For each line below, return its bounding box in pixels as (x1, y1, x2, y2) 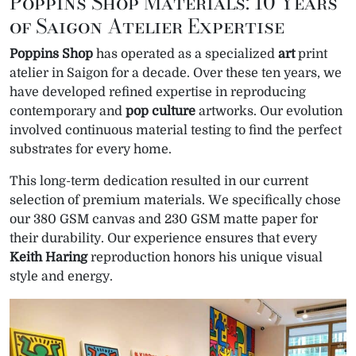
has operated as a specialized (93, 46, 278, 61)
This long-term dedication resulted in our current (10, 173, 308, 188)
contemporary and (10, 103, 126, 118)
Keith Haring (10, 250, 87, 265)
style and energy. (10, 269, 113, 284)
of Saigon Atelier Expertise (10, 10, 284, 41)
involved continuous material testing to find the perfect (10, 122, 342, 137)
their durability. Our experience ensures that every (10, 230, 317, 246)
